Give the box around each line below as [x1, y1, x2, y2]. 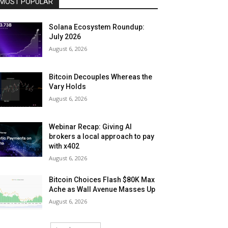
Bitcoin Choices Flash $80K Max [49, 176, 155, 184]
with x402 [49, 142, 80, 151]
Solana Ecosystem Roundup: [49, 23, 145, 32]
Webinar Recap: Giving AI [49, 123, 132, 131]
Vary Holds [49, 82, 87, 91]
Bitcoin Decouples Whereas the [49, 73, 153, 81]
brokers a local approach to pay [49, 132, 155, 141]
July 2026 [49, 33, 81, 41]
